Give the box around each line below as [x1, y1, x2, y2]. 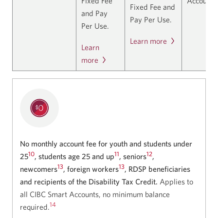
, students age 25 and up [35, 151, 114, 161]
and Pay [81, 8, 108, 18]
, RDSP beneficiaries [125, 164, 190, 173]
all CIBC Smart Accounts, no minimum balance [20, 189, 170, 199]
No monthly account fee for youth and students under [20, 139, 192, 148]
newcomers [20, 164, 57, 173]
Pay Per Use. [130, 15, 172, 24]
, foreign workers [63, 164, 119, 173]
